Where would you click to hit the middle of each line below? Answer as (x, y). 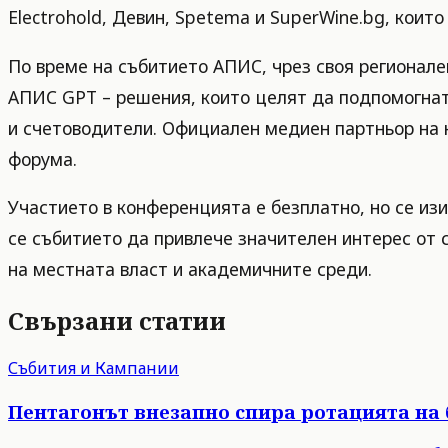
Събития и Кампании (93, 368)
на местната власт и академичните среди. (190, 269)
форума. (42, 158)
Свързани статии (117, 321)
